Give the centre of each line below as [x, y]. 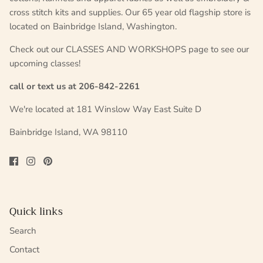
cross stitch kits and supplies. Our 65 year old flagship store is [130, 13]
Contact [24, 249]
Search [23, 231]
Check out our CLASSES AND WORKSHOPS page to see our [129, 50]
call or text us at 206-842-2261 [75, 87]
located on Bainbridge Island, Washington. [93, 27]
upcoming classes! [45, 64]
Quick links [36, 212]
